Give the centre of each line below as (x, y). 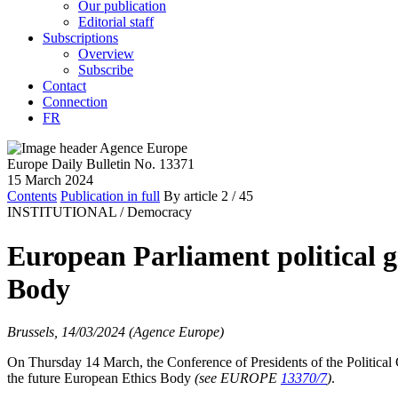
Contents (32, 196)
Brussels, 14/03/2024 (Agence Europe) (115, 332)
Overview (106, 54)
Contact (64, 86)
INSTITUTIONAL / (65, 212)
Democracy (159, 212)
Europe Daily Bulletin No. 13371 (101, 164)
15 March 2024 (50, 180)
